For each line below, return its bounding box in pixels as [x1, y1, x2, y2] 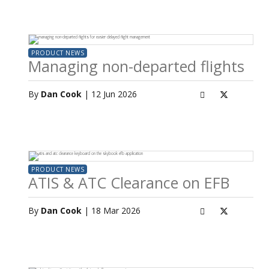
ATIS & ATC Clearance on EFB [28, 172, 229, 193]
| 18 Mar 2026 [82, 205, 141, 216]
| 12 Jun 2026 [82, 88, 137, 100]
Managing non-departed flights [28, 56, 244, 76]
